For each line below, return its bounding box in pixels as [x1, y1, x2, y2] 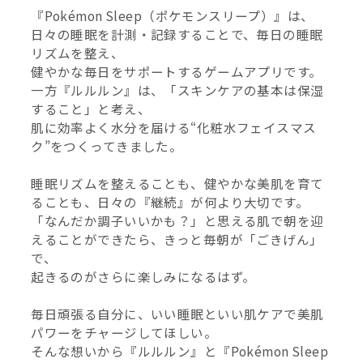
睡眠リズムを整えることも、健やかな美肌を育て [31, 174, 324, 193]
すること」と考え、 [31, 100, 151, 118]
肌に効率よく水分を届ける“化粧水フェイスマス [31, 118, 317, 137]
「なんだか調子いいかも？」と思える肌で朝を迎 [31, 211, 324, 230]
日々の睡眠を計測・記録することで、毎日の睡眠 [31, 25, 323, 44]
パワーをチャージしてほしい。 [31, 323, 218, 342]
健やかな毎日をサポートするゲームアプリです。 [31, 62, 322, 81]
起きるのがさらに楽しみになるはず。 [31, 267, 256, 286]
